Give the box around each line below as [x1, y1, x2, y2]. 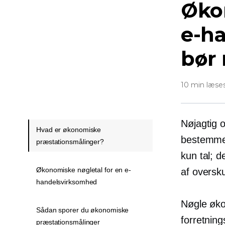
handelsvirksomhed [36, 178, 97, 186]
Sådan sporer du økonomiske [36, 206, 129, 214]
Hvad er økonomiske [36, 126, 101, 134]
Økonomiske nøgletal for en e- [36, 166, 132, 174]
